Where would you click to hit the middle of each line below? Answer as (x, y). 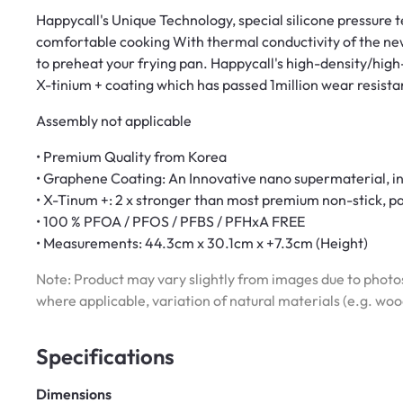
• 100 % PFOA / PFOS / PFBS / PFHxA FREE (170, 221)
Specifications (105, 356)
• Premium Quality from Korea (131, 156)
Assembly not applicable (114, 120)
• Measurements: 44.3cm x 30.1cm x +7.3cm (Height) (202, 242)
